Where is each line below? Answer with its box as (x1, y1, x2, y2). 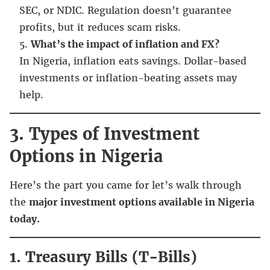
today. (10, 212, 40, 225)
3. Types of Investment (10, 123, 199, 144)
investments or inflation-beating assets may (19, 71, 237, 84)
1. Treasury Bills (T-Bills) (10, 247, 197, 266)
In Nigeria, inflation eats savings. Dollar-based (19, 54, 246, 67)
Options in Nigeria (10, 145, 163, 166)
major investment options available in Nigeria (29, 195, 254, 208)
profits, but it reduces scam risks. (19, 20, 181, 33)
